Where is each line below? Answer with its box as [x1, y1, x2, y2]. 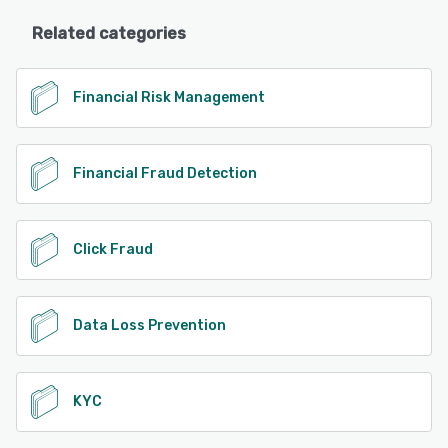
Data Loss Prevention [73, 316, 226, 334]
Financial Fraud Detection [73, 164, 257, 182]
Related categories [32, 24, 186, 44]
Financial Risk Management [73, 88, 265, 106]
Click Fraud [73, 240, 153, 258]
